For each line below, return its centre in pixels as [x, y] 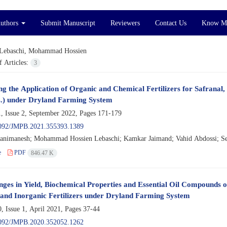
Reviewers [125, 23]
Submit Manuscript [68, 23]
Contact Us [171, 23]
